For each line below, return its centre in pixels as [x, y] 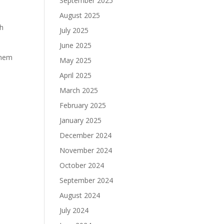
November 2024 [86, 150]
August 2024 [80, 195]
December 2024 [86, 135]
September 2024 [86, 180]
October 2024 [82, 165]
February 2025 [83, 105]
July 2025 [74, 30]
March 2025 [79, 90]
